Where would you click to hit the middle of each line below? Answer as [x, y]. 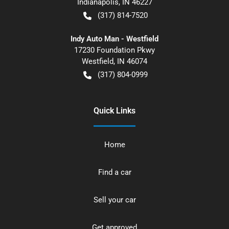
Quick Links [114, 110]
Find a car [114, 172]
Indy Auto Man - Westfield [114, 39]
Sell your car [114, 200]
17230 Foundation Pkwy [114, 50]
